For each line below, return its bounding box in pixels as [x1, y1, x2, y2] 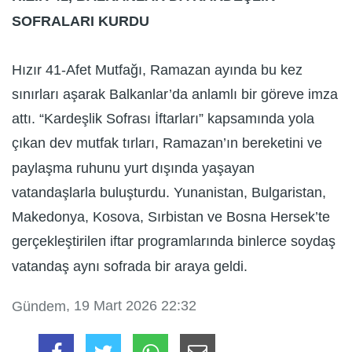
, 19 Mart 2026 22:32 [66, 297, 196, 313]
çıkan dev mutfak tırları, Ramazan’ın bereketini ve [12, 135, 322, 152]
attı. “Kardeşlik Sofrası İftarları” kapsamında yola [12, 111, 314, 127]
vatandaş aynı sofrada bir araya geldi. [12, 258, 247, 274]
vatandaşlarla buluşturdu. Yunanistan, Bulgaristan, [12, 185, 326, 201]
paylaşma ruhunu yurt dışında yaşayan [12, 159, 255, 176]
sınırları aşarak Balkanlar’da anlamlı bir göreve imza [12, 86, 338, 103]
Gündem [12, 299, 66, 315]
